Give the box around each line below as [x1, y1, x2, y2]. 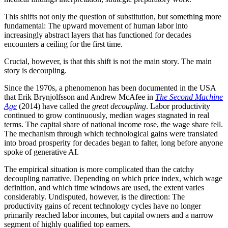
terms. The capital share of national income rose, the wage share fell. [4, 120, 223, 129]
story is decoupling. [4, 66, 67, 75]
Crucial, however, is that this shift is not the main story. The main [4, 57, 212, 66]
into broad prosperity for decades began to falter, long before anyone [4, 138, 223, 148]
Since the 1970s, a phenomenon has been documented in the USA [4, 83, 216, 93]
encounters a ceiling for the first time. [4, 40, 123, 49]
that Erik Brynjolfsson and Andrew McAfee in [4, 93, 155, 102]
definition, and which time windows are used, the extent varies [4, 183, 204, 192]
